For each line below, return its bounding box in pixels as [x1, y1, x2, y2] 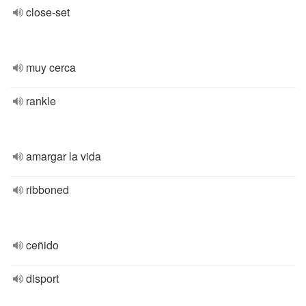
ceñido [26, 237, 59, 253]
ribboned [26, 182, 69, 197]
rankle [26, 93, 56, 109]
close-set [26, 4, 70, 20]
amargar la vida [26, 148, 101, 164]
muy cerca [26, 59, 76, 75]
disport [26, 270, 59, 286]
